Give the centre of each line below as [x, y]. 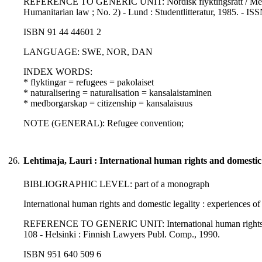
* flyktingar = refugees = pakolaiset [89, 82]
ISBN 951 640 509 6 [62, 254]
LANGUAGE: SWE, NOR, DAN [88, 52]
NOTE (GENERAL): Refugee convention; [104, 123]
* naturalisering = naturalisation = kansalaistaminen [118, 93]
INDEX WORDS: [58, 72]
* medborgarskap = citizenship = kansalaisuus [108, 104]
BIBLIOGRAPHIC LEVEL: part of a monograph [116, 184]
